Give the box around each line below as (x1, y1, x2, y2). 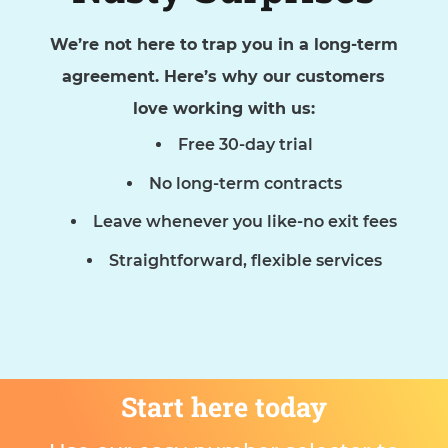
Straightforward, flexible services (108, 250, 382, 270)
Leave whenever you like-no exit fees (93, 212, 398, 232)
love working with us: (132, 98, 315, 118)
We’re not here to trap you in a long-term (49, 34, 398, 54)
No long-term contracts (148, 173, 342, 193)
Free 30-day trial (177, 135, 313, 155)
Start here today (120, 389, 327, 424)
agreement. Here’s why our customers (62, 66, 386, 86)
